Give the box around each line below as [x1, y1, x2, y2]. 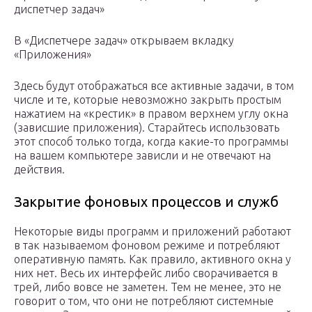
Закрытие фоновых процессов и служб [14, 194, 279, 210]
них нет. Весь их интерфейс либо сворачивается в [14, 267, 278, 280]
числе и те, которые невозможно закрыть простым [14, 93, 281, 107]
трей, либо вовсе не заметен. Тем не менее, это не [14, 281, 281, 294]
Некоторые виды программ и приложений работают [14, 225, 291, 238]
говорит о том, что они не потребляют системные [14, 295, 274, 308]
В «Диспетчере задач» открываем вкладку [14, 34, 234, 47]
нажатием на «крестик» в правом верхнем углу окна [14, 107, 288, 120]
